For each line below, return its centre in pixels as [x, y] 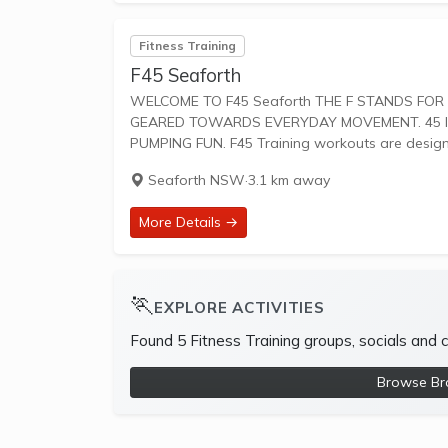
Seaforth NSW [194, 179]
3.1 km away [289, 179]
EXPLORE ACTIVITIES [239, 308]
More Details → [188, 221]
